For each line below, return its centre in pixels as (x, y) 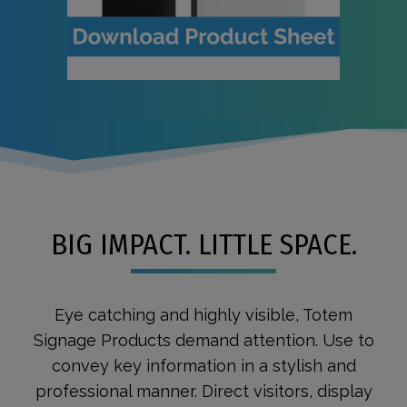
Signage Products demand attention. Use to (203, 340)
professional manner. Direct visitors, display (203, 391)
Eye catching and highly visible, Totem (203, 314)
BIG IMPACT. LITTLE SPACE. (203, 244)
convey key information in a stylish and (203, 365)
